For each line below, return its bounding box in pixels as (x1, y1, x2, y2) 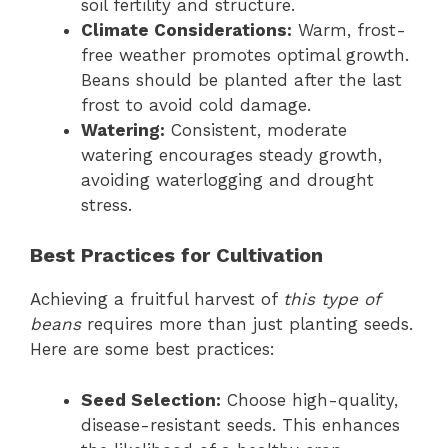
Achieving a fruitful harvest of (30, 289, 283, 310)
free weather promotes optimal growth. (81, 44, 409, 65)
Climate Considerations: (81, 19, 292, 40)
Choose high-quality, (221, 389, 398, 410)
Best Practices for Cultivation (30, 243, 323, 268)
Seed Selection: (81, 389, 221, 410)
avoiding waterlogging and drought (81, 169, 374, 190)
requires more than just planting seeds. (81, 314, 413, 335)
